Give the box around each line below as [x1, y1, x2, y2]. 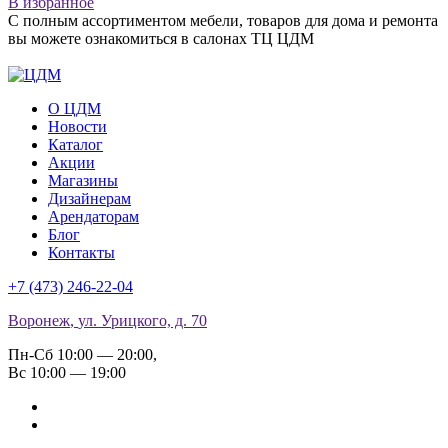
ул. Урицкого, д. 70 [78, 312, 207, 329]
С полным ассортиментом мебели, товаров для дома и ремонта [8, 12, 438, 29]
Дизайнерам [48, 190, 131, 207]
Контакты [48, 244, 115, 261]
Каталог [48, 136, 103, 153]
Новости [48, 118, 107, 135]
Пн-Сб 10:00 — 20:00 [8, 346, 153, 363]
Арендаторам [48, 208, 139, 225]
